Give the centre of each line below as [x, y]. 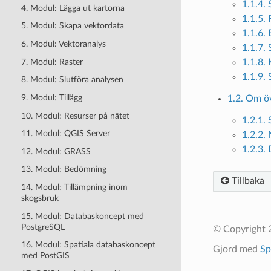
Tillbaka [247, 181]
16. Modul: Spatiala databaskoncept [88, 245]
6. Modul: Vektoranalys [63, 44]
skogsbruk [40, 198]
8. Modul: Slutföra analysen [72, 80]
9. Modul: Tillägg [51, 97]
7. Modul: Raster [52, 62]
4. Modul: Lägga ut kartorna [73, 8]
